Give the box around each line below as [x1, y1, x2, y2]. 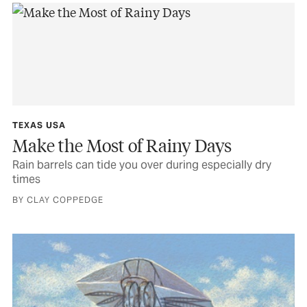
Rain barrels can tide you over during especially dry [12, 158, 271, 173]
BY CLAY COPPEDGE [12, 195, 103, 206]
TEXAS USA [12, 120, 66, 131]
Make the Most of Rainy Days [12, 134, 232, 157]
